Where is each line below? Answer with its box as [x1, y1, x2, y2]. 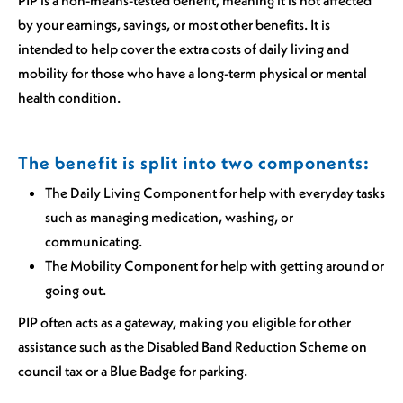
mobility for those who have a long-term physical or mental [18, 64, 367, 83]
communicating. [45, 231, 142, 250]
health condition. [18, 88, 121, 107]
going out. [45, 280, 106, 299]
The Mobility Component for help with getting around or [45, 255, 384, 274]
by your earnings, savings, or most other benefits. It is [18, 15, 330, 34]
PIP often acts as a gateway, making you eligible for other [18, 313, 351, 332]
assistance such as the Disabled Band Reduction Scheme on [18, 337, 367, 356]
